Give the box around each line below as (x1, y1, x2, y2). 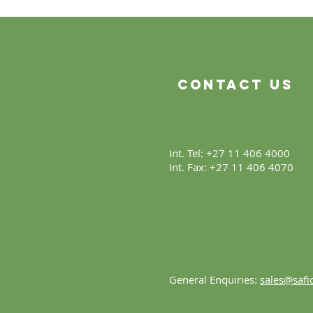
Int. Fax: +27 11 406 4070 (169, 160, 293, 175)
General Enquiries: (169, 272, 260, 287)
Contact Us (177, 76, 293, 94)
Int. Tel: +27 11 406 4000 (169, 146, 290, 161)
